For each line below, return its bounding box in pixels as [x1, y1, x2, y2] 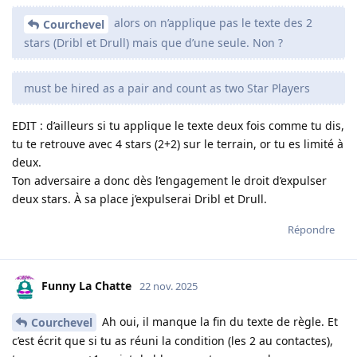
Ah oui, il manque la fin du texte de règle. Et [99, 313, 338, 329]
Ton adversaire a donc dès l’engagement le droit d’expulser [12, 172, 327, 188]
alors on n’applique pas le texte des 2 [111, 14, 312, 30]
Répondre [288, 222, 335, 237]
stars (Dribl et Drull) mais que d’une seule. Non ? [24, 34, 283, 50]
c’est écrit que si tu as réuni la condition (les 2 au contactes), [12, 333, 333, 349]
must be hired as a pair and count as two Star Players [24, 80, 310, 96]
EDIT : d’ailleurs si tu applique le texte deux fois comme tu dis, [12, 117, 344, 133]
